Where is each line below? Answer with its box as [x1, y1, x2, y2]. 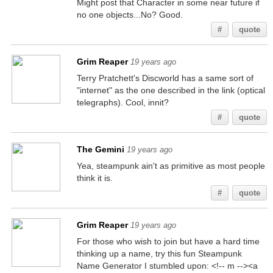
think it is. [76, 173, 113, 183]
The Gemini [76, 144, 124, 154]
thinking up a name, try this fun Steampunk [76, 249, 242, 258]
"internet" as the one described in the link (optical [76, 85, 265, 95]
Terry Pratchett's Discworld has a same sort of [76, 73, 253, 83]
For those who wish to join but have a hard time [76, 236, 260, 246]
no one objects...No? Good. [76, 10, 183, 19]
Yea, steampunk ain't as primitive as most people [76, 161, 265, 171]
